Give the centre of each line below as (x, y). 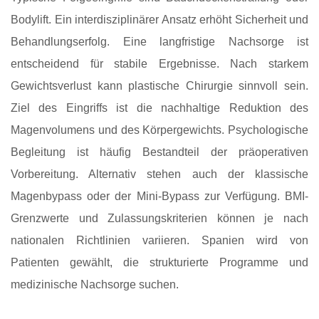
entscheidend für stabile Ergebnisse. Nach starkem (159, 64)
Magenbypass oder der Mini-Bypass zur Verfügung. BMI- (159, 197)
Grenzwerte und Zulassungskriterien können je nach (159, 219)
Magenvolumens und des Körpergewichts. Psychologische (159, 130)
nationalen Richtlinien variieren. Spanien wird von (159, 241)
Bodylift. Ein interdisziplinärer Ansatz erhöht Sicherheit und (159, 20)
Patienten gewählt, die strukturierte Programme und (159, 263)
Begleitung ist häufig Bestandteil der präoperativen (159, 152)
